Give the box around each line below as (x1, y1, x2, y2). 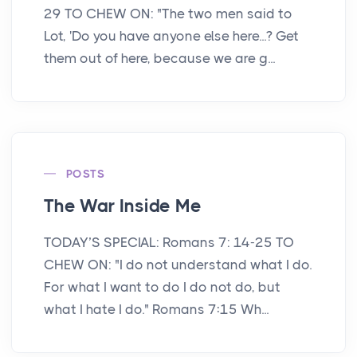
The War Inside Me (44, 194, 202, 217)
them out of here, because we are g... (44, 49, 275, 66)
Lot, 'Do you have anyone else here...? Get (44, 27, 299, 44)
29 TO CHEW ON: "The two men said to (44, 5, 292, 22)
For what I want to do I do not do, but (44, 278, 280, 295)
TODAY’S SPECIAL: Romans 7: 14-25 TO (44, 233, 294, 250)
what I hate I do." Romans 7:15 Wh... (44, 300, 269, 317)
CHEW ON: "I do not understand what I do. (44, 256, 312, 273)
